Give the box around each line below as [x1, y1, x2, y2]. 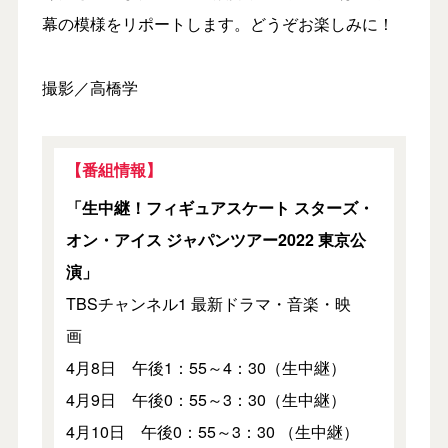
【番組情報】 [65, 157, 162, 181]
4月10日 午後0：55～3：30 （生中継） [65, 419, 375, 443]
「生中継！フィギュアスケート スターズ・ [65, 195, 374, 219]
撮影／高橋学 [41, 75, 138, 99]
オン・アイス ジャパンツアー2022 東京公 [65, 227, 366, 251]
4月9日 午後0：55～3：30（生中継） [65, 387, 362, 411]
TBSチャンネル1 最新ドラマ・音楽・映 [65, 291, 351, 315]
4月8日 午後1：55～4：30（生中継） [65, 355, 362, 379]
